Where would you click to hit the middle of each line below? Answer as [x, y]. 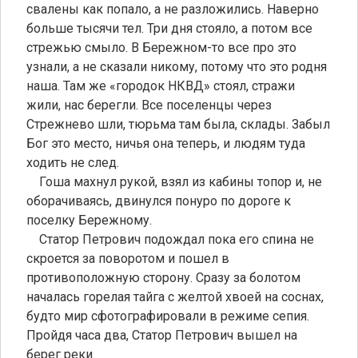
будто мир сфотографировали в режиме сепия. [168, 316]
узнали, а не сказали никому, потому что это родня [177, 66]
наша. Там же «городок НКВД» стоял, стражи [161, 86]
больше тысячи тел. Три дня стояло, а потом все [169, 28]
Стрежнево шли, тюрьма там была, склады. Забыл [178, 124]
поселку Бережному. [89, 220]
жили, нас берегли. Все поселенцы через [149, 105]
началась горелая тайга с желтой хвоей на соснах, [175, 296]
